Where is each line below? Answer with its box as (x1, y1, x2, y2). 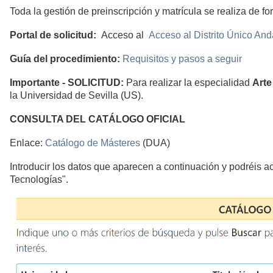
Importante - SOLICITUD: (10, 77, 126, 88)
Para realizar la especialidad (126, 77, 252, 88)
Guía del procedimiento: (10, 54, 120, 65)
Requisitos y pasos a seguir (122, 54, 242, 65)
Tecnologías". (10, 174, 71, 185)
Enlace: (10, 138, 45, 149)
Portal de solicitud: (10, 30, 96, 41)
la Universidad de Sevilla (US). (10, 90, 143, 101)
